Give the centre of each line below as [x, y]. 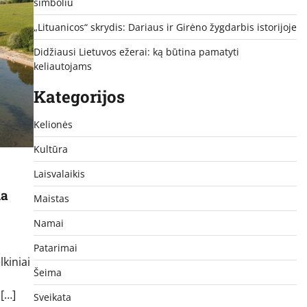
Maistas [51, 198]
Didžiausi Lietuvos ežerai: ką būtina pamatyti [136, 51]
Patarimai [55, 247]
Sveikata [52, 297]
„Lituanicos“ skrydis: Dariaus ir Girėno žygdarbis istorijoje [165, 27]
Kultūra [50, 149]
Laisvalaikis [59, 173]
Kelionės [53, 124]
